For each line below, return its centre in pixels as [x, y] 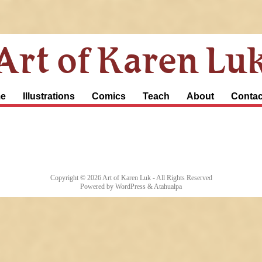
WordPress [130, 187]
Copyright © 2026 [76, 178]
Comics [109, 96]
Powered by [98, 187]
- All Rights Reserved [181, 178]
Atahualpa [168, 187]
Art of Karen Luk [126, 178]
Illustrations [49, 96]
